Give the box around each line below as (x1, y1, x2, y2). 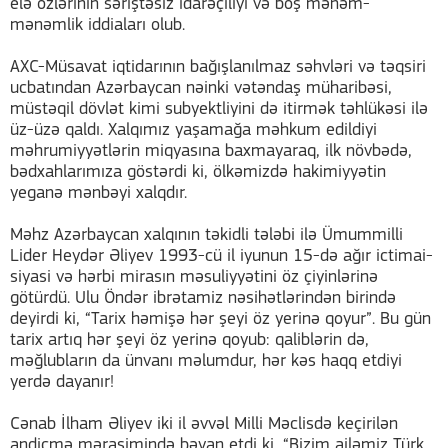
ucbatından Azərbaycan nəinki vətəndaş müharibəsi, (10, 79, 392, 99)
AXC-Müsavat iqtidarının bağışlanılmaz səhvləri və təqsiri (10, 58, 426, 78)
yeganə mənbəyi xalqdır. (10, 184, 187, 204)
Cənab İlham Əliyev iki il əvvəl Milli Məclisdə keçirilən (10, 415, 398, 435)
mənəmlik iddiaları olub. (10, 16, 185, 36)
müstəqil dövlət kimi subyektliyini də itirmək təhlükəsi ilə (10, 100, 428, 120)
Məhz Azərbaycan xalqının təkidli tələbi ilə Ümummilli (10, 226, 403, 246)
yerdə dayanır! (10, 373, 114, 393)
